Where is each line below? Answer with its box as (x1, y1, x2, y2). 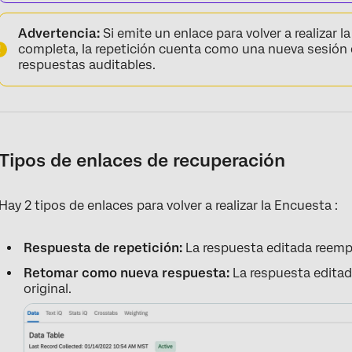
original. (24, 281, 72, 296)
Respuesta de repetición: (24, 240, 183, 255)
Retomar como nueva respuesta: (24, 266, 230, 280)
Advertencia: (18, 26, 101, 41)
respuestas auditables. (18, 57, 156, 72)
